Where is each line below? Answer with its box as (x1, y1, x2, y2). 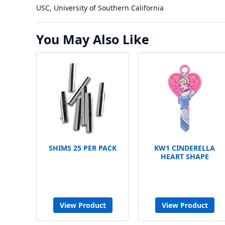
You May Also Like (36, 31, 149, 48)
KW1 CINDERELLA (154, 143, 215, 153)
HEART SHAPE (160, 152, 209, 161)
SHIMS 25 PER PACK (49, 143, 117, 153)
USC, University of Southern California (36, 3, 164, 13)
